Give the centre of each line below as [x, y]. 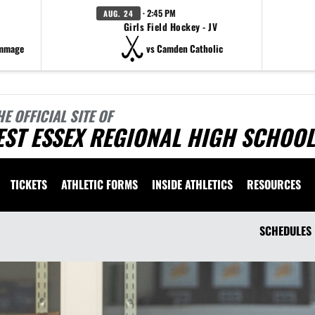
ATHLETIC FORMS [99, 184]
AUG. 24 [118, 13]
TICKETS [29, 184]
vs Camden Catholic [185, 48]
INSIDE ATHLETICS [192, 184]
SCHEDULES [285, 231]
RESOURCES [274, 184]
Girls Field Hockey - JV [171, 27]
